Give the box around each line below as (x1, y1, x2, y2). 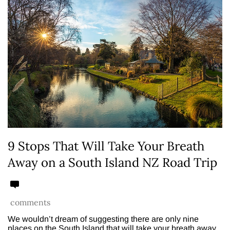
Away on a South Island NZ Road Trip (8, 155, 217, 171)
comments (10, 197, 50, 207)
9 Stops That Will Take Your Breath (8, 138, 204, 155)
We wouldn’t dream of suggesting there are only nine (8, 214, 199, 223)
